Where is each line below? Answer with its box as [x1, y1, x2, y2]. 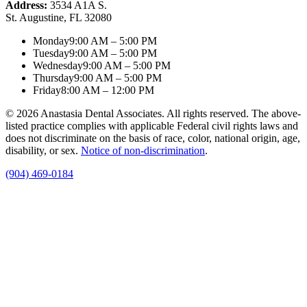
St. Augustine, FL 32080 [5, 12, 112, 24]
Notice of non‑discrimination [81, 145, 205, 157]
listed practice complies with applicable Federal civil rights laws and [5, 120, 298, 132]
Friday [33, 84, 61, 97]
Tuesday [33, 47, 69, 60]
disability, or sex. [5, 145, 81, 157]
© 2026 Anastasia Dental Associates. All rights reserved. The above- [5, 108, 301, 120]
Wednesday [33, 60, 83, 72]
